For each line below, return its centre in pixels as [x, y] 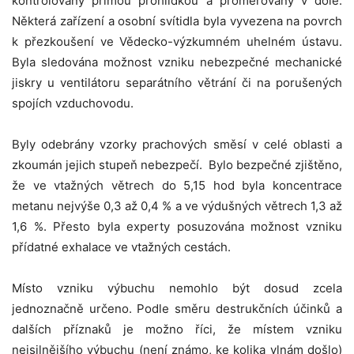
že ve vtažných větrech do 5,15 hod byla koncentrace [177, 185]
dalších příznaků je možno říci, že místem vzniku [177, 329]
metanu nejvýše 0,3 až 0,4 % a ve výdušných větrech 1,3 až [177, 205]
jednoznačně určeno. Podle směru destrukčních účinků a [177, 308]
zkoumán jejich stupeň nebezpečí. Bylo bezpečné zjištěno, [177, 164]
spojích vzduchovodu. [73, 103]
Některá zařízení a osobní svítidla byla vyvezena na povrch [177, 21]
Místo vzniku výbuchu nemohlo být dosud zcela [177, 288]
